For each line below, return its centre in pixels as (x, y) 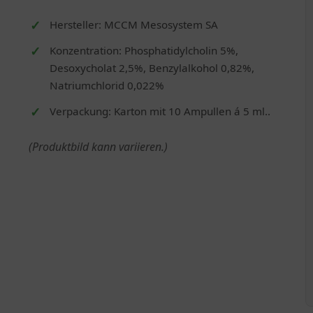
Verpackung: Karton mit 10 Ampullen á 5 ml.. (160, 111)
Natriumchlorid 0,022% (107, 85)
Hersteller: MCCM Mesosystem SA (133, 24)
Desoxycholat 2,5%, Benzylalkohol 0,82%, (152, 67)
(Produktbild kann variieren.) (98, 146)
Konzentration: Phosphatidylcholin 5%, (144, 50)
